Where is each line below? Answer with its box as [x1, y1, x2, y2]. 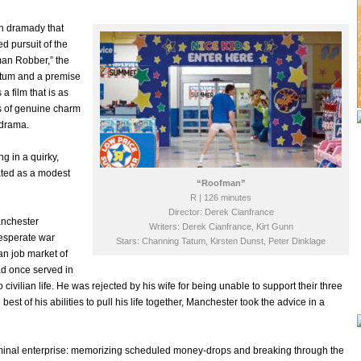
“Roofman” [196, 178, 246, 188]
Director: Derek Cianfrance [168, 207, 274, 217]
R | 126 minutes [190, 193, 251, 202]
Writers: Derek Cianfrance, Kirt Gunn [148, 222, 293, 231]
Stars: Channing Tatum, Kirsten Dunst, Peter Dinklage [116, 236, 326, 246]
